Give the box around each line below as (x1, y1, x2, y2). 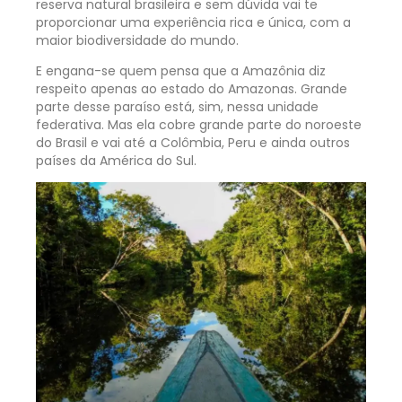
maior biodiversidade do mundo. (36, 31, 239, 49)
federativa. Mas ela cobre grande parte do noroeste (36, 115, 362, 134)
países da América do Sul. (36, 151, 197, 170)
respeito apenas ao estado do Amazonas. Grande (36, 79, 347, 98)
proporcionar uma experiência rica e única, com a (36, 13, 351, 31)
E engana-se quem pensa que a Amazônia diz (36, 61, 326, 80)
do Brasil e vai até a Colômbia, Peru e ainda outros (36, 133, 350, 152)
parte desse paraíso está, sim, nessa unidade (36, 97, 319, 116)
